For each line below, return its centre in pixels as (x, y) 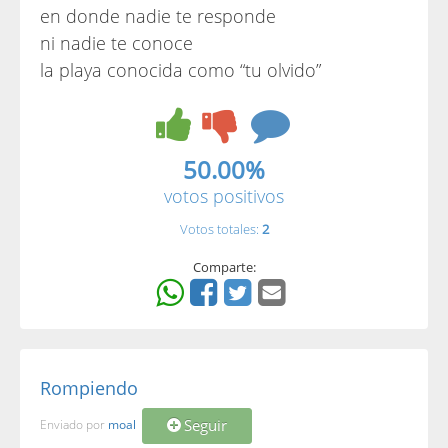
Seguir (205, 425)
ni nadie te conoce (116, 43)
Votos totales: (220, 229)
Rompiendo (89, 388)
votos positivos (224, 196)
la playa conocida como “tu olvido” (180, 70)
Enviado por (74, 425)
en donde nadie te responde (158, 16)
